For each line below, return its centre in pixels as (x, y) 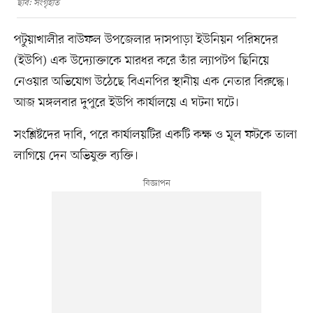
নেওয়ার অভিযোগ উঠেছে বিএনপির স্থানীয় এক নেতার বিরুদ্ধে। (151, 81)
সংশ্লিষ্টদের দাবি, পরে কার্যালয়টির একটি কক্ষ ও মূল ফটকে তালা (155, 134)
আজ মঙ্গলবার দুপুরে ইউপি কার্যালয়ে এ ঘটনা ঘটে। (126, 102)
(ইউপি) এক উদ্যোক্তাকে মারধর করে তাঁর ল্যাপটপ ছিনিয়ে (141, 60)
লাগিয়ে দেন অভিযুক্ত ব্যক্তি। (76, 155)
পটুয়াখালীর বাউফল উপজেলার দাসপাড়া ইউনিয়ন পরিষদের (146, 39)
